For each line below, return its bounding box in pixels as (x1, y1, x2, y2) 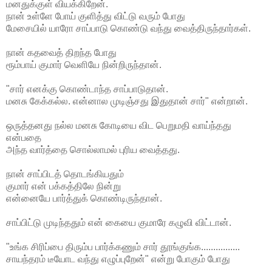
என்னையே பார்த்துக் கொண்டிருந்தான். (6, 192, 162, 203)
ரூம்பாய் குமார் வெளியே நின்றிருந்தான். (6, 59, 161, 70)
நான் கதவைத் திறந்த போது (6, 47, 117, 58)
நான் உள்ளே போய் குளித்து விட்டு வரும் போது (6, 10, 185, 21)
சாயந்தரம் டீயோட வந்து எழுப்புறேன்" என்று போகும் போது (6, 253, 230, 264)
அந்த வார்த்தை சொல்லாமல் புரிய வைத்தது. (6, 144, 180, 155)
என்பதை (6, 132, 41, 143)
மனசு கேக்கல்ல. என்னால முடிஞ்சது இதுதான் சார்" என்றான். (6, 95, 248, 106)
